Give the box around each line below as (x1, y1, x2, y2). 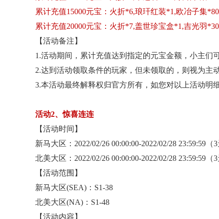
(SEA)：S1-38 (66, 183, 113, 192)
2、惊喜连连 (51, 110, 94, 118)
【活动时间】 (35, 125, 82, 133)
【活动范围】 (35, 169, 82, 177)
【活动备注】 (35, 37, 82, 45)
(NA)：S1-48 (66, 198, 109, 206)
